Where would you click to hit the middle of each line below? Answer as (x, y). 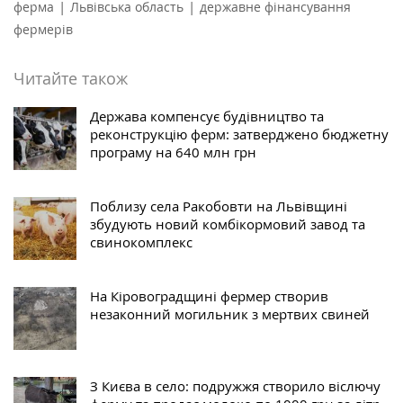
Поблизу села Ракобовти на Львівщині (219, 206)
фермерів (43, 29)
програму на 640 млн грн (173, 152)
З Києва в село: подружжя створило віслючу (235, 385)
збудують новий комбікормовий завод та (228, 224)
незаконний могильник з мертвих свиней (230, 313)
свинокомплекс (141, 242)
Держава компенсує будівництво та (207, 116)
